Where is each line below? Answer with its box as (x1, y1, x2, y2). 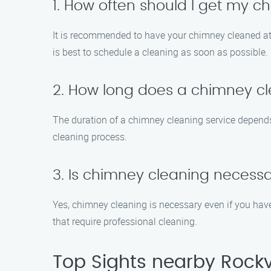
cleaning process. (53, 130, 127, 143)
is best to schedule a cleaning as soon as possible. (53, 45, 268, 59)
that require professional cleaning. (53, 215, 197, 228)
